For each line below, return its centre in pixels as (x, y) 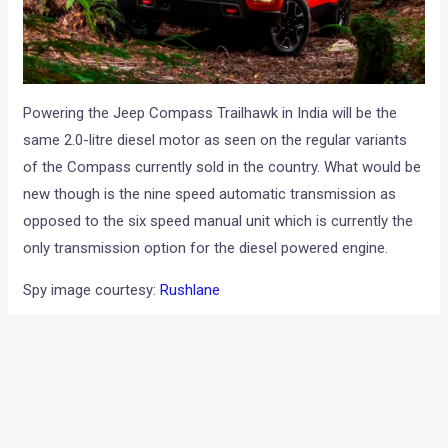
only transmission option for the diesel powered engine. (206, 248)
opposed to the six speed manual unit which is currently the (218, 221)
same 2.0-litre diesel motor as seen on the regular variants (215, 140)
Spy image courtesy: (92, 290)
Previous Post (79, 383)
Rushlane (190, 290)
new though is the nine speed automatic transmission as (210, 194)
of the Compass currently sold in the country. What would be (222, 167)
